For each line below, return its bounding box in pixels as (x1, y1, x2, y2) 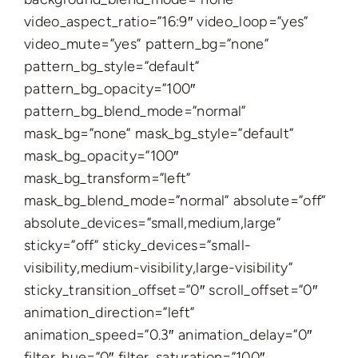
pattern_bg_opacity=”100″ (24, 80, 196, 97)
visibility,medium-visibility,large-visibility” (24, 259, 292, 276)
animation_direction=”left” (24, 304, 195, 321)
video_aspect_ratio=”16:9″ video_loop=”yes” (24, 13, 308, 30)
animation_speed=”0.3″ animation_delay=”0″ (24, 326, 312, 344)
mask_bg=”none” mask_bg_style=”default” (24, 125, 294, 142)
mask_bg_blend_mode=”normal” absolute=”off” (24, 192, 326, 209)
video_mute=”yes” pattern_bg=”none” (24, 35, 269, 53)
